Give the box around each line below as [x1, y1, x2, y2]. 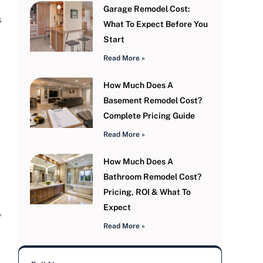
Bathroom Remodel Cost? [103, 172, 202, 182]
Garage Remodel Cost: [103, 4, 191, 14]
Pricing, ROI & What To [103, 187, 191, 197]
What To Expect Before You [103, 19, 208, 29]
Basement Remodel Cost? [103, 96, 203, 106]
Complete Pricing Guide [103, 111, 195, 121]
